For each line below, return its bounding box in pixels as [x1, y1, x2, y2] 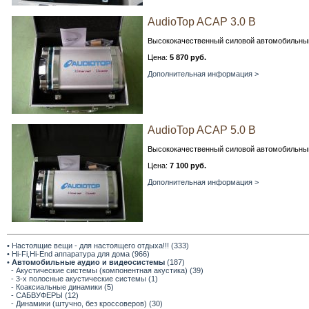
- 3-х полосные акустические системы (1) [11, 275, 158, 283]
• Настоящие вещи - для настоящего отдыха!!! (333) [7, 241, 189, 250]
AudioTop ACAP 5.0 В [148, 124, 256, 136]
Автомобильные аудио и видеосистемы [12, 258, 167, 266]
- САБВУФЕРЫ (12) [11, 291, 79, 299]
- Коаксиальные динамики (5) [11, 283, 114, 291]
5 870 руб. [170, 53, 206, 61]
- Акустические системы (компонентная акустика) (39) [11, 266, 203, 275]
